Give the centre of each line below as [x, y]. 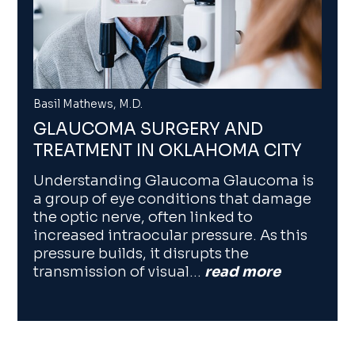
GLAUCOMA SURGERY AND [149, 130]
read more [243, 271]
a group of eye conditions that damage [173, 198]
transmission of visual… [119, 271]
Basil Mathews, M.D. [88, 104]
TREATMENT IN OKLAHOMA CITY [168, 151]
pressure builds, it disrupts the [141, 253]
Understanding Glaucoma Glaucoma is [174, 180]
